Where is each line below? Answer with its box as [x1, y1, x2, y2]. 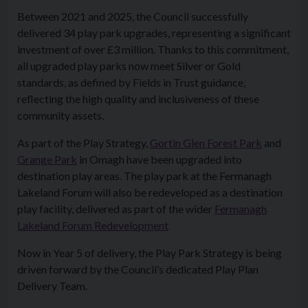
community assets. [17, 109, 104, 122]
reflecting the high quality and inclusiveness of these [17, 92, 259, 105]
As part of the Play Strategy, [17, 136, 150, 149]
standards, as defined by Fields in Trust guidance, [17, 76, 245, 89]
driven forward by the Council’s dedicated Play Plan [17, 263, 258, 276]
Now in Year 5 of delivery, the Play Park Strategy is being [17, 246, 282, 259]
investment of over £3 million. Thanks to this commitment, [17, 43, 289, 56]
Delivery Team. [17, 279, 87, 292]
